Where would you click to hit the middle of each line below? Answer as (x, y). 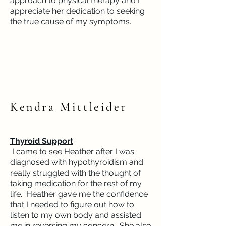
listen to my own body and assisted (76, 215)
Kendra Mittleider (69, 107)
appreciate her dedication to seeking (77, 11)
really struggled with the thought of (75, 173)
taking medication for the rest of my (76, 183)
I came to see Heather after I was (72, 152)
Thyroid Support (42, 141)
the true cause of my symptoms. (74, 21)
